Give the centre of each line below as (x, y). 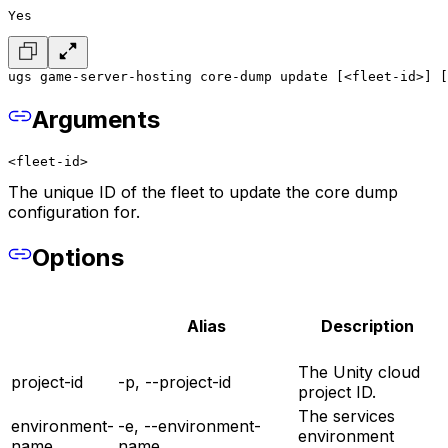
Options (78, 257)
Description (367, 326)
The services (346, 415)
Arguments (96, 120)
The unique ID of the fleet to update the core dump (203, 192)
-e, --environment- (189, 425)
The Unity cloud (359, 371)
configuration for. (74, 212)
